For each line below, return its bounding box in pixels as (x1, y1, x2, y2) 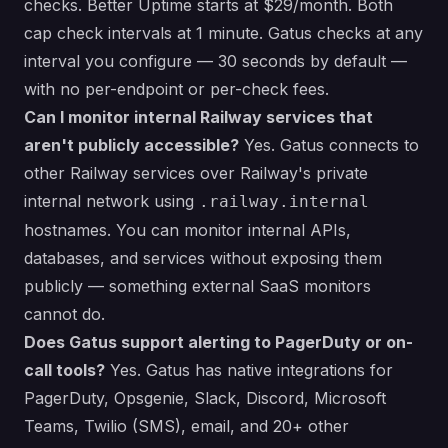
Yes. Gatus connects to (239, 135, 419, 156)
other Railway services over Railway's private (24, 163, 368, 184)
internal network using (24, 191, 199, 212)
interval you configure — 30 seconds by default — (24, 51, 407, 72)
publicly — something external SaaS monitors (24, 276, 371, 297)
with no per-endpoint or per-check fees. (24, 79, 329, 100)
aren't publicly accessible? (24, 135, 239, 156)
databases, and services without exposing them (24, 248, 382, 269)
